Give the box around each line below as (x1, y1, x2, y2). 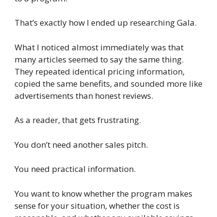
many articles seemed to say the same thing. (15, 53, 184, 65)
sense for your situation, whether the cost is (15, 200, 180, 211)
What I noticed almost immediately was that (15, 41, 184, 53)
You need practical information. (15, 163, 136, 175)
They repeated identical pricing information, (15, 65, 185, 77)
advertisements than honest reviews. (15, 90, 153, 101)
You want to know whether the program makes (15, 187, 192, 199)
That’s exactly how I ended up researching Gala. (15, 17, 197, 29)
